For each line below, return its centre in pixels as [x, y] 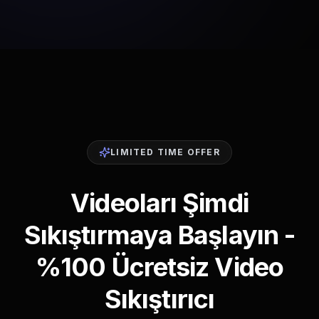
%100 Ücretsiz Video [159, 267]
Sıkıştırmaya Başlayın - [159, 235]
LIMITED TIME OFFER [165, 152]
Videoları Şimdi [159, 203]
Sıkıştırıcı [159, 299]
